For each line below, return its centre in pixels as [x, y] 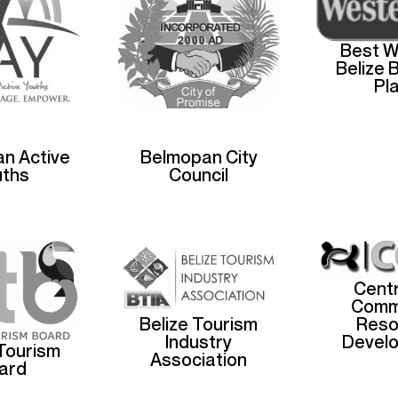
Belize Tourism [199, 325]
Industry [199, 342]
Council [199, 175]
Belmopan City [199, 157]
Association [199, 360]
